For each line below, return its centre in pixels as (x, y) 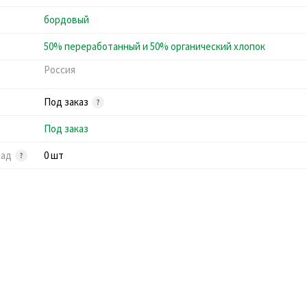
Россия (60, 69)
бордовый (66, 19)
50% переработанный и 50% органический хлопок (155, 46)
